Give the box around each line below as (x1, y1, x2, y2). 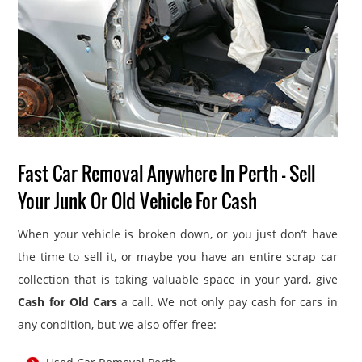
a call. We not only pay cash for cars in (116, 293, 338, 309)
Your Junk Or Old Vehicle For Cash (18, 187, 258, 215)
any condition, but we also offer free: (18, 316, 217, 332)
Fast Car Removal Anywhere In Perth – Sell (18, 159, 316, 187)
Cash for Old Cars (18, 293, 117, 309)
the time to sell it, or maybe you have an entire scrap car (18, 248, 338, 264)
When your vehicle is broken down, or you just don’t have (18, 225, 338, 242)
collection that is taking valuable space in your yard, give (18, 271, 338, 287)
